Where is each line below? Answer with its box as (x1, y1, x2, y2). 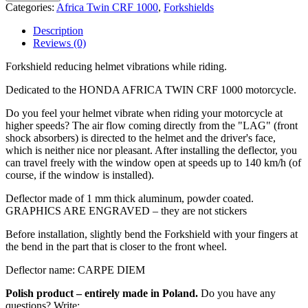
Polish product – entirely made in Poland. (5, 287, 198, 299)
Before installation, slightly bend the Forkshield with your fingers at (5, 228, 298, 240)
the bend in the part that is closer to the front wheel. (5, 240, 227, 252)
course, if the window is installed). (5, 168, 154, 181)
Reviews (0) (33, 36, 86, 49)
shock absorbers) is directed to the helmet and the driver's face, (5, 131, 276, 144)
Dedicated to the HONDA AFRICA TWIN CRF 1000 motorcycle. (5, 83, 296, 96)
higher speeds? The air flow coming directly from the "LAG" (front (5, 119, 298, 131)
